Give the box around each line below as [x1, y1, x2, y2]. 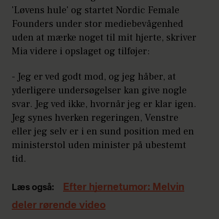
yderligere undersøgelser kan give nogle [12, 84, 187, 97]
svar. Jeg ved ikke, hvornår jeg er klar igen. [12, 97, 197, 110]
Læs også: [12, 183, 54, 192]
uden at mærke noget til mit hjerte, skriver [12, 31, 197, 44]
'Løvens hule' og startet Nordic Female [12, 3, 179, 17]
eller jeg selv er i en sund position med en [12, 125, 194, 138]
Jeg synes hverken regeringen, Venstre [12, 111, 178, 124]
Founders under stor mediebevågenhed [12, 17, 183, 30]
